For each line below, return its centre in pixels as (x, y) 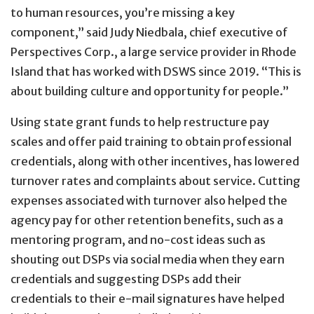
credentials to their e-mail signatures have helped (148, 299)
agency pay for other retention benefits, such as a (147, 220)
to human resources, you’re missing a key (123, 12)
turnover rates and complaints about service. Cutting (156, 181)
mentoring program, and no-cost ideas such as (138, 240)
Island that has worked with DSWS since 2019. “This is (156, 71)
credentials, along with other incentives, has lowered (155, 162)
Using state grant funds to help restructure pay (140, 122)
